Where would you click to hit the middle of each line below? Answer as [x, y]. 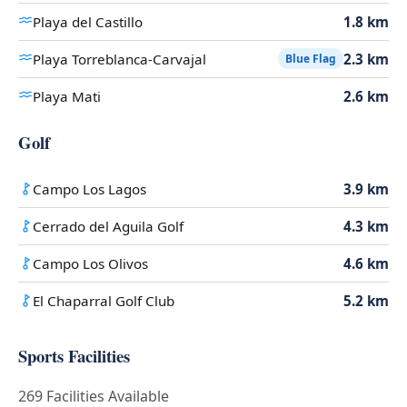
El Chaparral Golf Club [104, 300]
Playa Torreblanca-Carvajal [119, 59]
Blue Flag [311, 59]
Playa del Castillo [88, 21]
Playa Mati [67, 96]
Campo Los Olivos [90, 263]
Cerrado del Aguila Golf [108, 226]
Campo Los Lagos [89, 189]
